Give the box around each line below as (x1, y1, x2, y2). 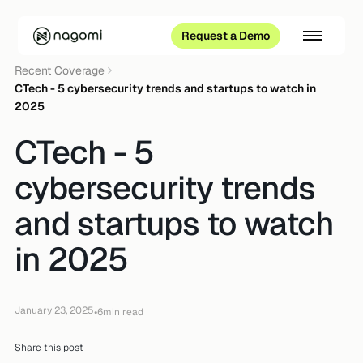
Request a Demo (181, 28, 270, 43)
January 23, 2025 (15, 304, 95, 317)
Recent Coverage (15, 63, 105, 78)
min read (103, 305, 144, 318)
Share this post (15, 341, 84, 354)
